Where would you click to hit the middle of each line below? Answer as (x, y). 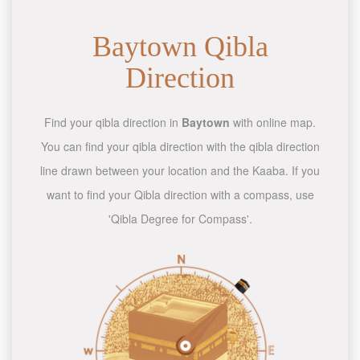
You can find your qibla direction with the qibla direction (180, 146)
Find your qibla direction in (113, 122)
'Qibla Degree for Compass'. (180, 219)
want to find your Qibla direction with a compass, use (180, 194)
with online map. (273, 122)
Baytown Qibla (180, 47)
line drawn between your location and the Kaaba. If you (180, 170)
